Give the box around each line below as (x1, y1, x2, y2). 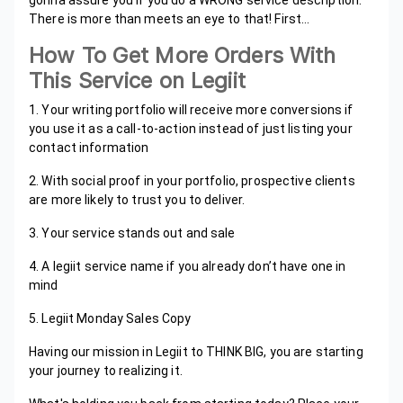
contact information (29, 140, 149, 156)
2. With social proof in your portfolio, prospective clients (29, 174, 355, 189)
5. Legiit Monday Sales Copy (29, 311, 192, 327)
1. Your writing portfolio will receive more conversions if (29, 103, 354, 118)
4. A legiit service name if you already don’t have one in (29, 259, 346, 274)
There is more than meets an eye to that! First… (29, 12, 310, 27)
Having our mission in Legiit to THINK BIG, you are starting (29, 345, 363, 360)
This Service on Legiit (29, 67, 246, 94)
